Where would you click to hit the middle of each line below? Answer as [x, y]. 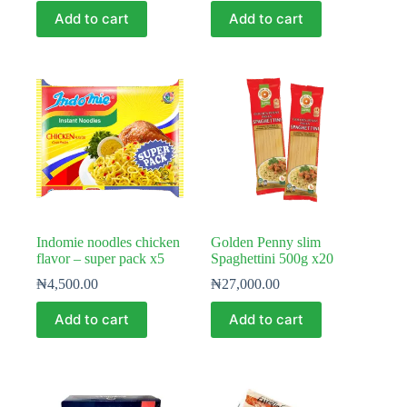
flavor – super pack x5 [100, 258]
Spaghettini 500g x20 [273, 258]
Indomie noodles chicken [108, 242]
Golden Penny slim [266, 242]
